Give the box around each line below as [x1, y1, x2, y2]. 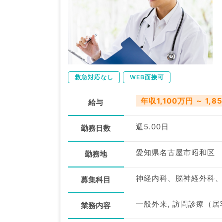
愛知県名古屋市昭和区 [135, 147, 215, 157]
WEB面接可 [130, 73, 164, 81]
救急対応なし [75, 73, 113, 81]
